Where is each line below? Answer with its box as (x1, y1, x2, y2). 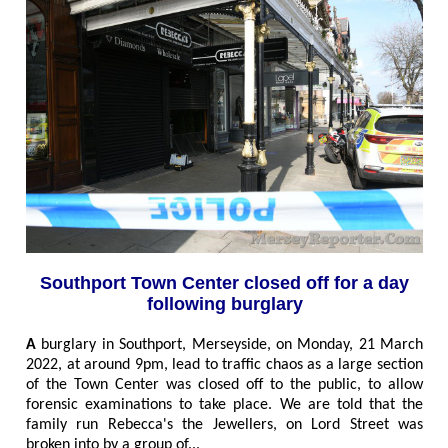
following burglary (146, 293, 303, 314)
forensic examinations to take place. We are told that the (26, 396, 423, 413)
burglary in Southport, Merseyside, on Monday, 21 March (41, 336, 423, 353)
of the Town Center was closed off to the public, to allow (26, 376, 423, 393)
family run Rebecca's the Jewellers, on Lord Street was (26, 416, 423, 433)
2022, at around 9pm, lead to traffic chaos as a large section (26, 356, 423, 373)
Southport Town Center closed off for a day (40, 272, 409, 293)
